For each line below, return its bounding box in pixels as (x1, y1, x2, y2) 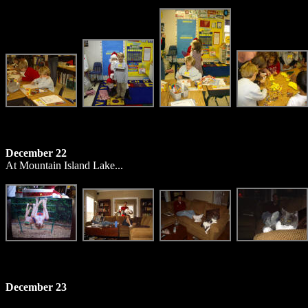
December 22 (5, 147, 67, 159)
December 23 (5, 281, 67, 293)
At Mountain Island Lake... (5, 159, 123, 171)
